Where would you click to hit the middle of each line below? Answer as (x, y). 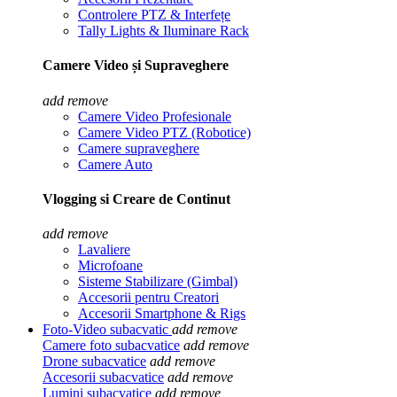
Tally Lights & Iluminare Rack (163, 31)
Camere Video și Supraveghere (136, 66)
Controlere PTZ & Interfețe (154, 15)
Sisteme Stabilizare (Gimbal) (158, 282)
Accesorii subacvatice (103, 378)
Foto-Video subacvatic (105, 330)
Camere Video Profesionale (155, 116)
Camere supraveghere (139, 148)
